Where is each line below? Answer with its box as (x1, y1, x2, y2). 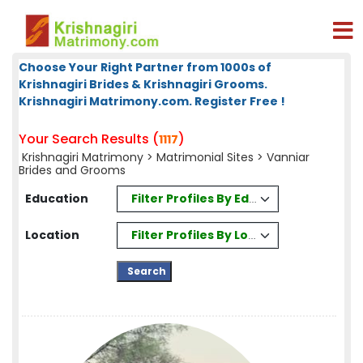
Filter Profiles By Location (131, 226, 288, 243)
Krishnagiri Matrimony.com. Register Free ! (19, 93, 285, 109)
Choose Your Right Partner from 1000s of (19, 59, 271, 75)
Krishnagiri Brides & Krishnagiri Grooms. (19, 76, 267, 92)
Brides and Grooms (19, 162, 126, 178)
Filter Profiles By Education (130, 190, 297, 207)
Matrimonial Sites (156, 149, 254, 165)
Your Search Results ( (19, 130, 159, 148)
